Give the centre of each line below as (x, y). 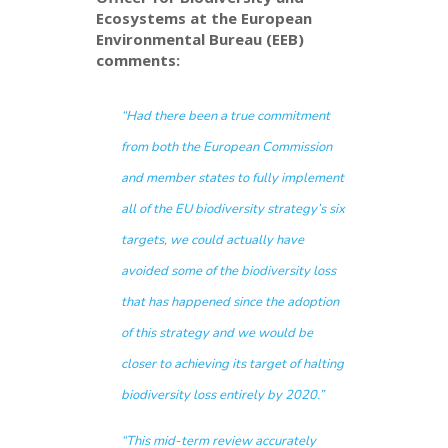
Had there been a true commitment (228, 115)
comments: (138, 59)
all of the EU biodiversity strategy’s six (233, 208)
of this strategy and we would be (217, 332)
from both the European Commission (227, 146)
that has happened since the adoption (230, 301)
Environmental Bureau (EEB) (200, 38)
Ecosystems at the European (204, 17)
